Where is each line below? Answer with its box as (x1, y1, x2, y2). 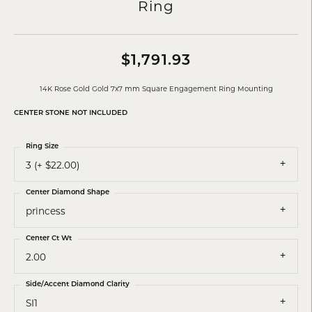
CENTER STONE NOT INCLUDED (14, 109, 127, 116)
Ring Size (26, 142, 58, 150)
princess (26, 205, 65, 217)
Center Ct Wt (26, 234, 72, 242)
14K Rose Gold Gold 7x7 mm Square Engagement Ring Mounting (39, 84, 273, 93)
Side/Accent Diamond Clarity (26, 280, 130, 288)
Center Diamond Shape (26, 188, 109, 196)
